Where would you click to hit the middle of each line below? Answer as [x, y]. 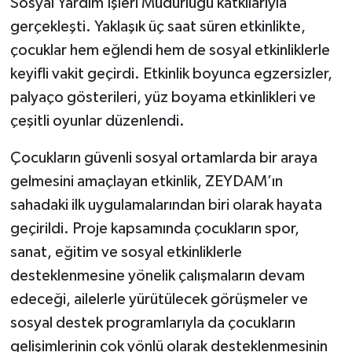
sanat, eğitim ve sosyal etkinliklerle [126, 252]
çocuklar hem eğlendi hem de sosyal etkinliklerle [170, 50]
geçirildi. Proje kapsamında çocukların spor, [154, 228]
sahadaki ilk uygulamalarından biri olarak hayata [166, 205]
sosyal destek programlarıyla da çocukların [152, 323]
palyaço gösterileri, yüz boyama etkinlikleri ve [163, 97]
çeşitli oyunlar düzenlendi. [97, 121]
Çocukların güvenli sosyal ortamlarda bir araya [163, 158]
